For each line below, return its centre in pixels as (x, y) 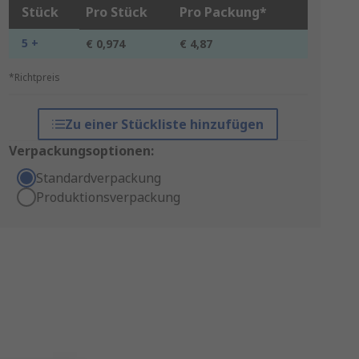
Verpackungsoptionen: (81, 151)
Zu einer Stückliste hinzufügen (165, 124)
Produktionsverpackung (108, 197)
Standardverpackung (98, 178)
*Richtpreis (34, 77)
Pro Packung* (223, 12)
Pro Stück (116, 12)
